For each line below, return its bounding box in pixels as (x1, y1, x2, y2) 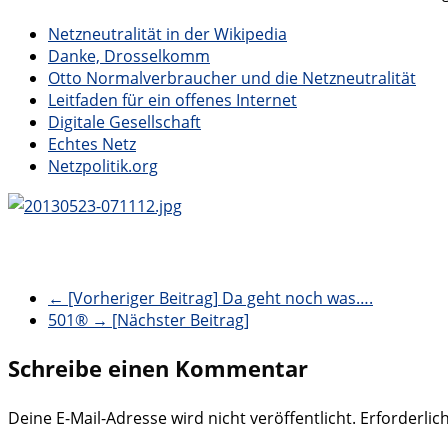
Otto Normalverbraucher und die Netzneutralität (48, 66, 416, 89)
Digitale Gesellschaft (48, 110, 201, 133)
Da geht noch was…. (218, 286, 373, 309)
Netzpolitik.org (48, 154, 158, 177)
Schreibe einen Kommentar (8, 352, 308, 383)
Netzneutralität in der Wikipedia (48, 22, 287, 45)
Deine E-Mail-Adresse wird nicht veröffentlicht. (8, 406, 356, 429)
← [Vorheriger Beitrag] (48, 286, 218, 309)
